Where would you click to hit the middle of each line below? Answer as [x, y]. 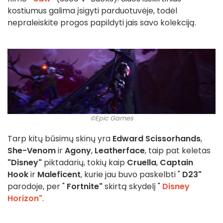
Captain [176, 163]
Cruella [142, 163]
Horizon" [25, 199]
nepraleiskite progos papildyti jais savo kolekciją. [102, 22]
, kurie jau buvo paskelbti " [131, 175]
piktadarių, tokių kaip [84, 163]
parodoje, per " [37, 187]
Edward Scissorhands [157, 139]
